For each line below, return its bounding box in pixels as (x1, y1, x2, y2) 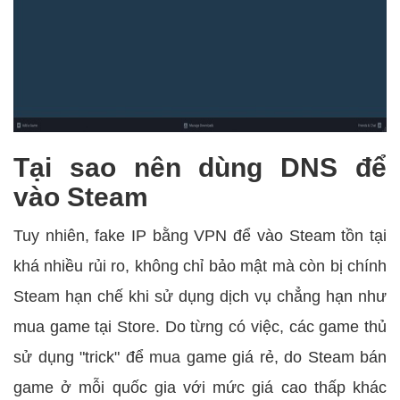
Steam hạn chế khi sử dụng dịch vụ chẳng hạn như (13, 287, 387, 306)
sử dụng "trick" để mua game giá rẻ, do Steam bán (13, 348, 387, 367)
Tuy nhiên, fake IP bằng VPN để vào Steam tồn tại (13, 227, 387, 246)
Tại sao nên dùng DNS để (13, 153, 387, 183)
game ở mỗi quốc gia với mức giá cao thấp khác (13, 379, 387, 397)
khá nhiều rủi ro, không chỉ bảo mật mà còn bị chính (13, 257, 387, 276)
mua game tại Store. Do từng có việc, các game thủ (13, 318, 387, 337)
